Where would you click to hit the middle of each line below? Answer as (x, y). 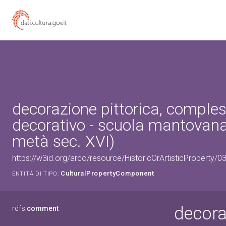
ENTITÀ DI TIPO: (36, 174)
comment (43, 208)
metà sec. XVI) (63, 141)
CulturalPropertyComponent (107, 173)
